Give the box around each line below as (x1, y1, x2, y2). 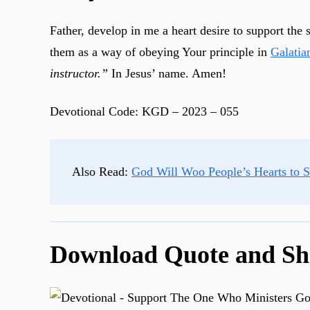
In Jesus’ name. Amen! (108, 66, 226, 81)
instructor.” (50, 66, 108, 81)
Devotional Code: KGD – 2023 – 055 (50, 104, 239, 119)
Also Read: (72, 165, 131, 179)
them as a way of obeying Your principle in (50, 45, 271, 60)
